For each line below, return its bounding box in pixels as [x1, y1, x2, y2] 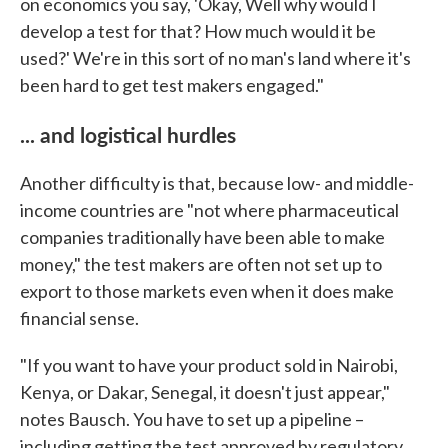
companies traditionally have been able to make [20, 225, 385, 248]
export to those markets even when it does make [20, 279, 394, 302]
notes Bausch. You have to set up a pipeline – [20, 407, 364, 430]
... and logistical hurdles [20, 118, 236, 149]
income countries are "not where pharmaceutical [20, 198, 399, 221]
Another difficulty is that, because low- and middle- [20, 171, 414, 194]
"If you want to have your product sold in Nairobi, [20, 353, 398, 376]
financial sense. [20, 306, 139, 329]
